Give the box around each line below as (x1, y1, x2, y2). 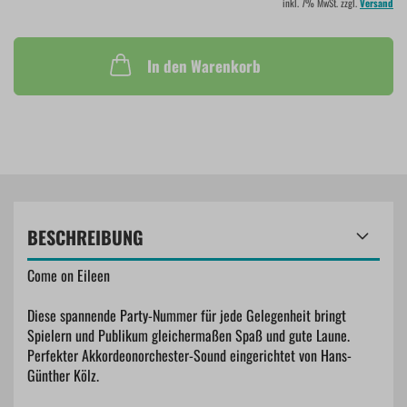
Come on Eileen (27, 264, 110, 287)
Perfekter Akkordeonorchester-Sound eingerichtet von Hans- (27, 344, 352, 367)
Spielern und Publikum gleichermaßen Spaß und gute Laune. (27, 324, 350, 347)
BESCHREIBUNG (27, 223, 144, 252)
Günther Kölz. (27, 364, 99, 387)
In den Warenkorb (146, 55, 261, 78)
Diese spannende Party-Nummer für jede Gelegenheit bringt (27, 304, 346, 327)
